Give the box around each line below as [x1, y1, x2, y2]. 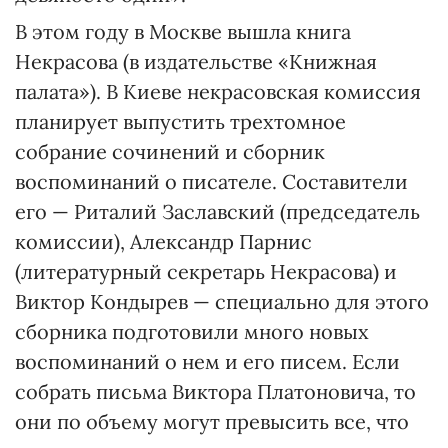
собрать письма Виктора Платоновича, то [15, 379, 416, 404]
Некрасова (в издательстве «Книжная [15, 49, 377, 74]
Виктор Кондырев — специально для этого [15, 289, 429, 314]
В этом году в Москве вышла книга [15, 19, 351, 44]
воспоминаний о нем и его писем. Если [15, 349, 400, 374]
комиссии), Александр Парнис [15, 229, 312, 254]
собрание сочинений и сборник [15, 139, 325, 164]
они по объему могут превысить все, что [15, 409, 409, 434]
